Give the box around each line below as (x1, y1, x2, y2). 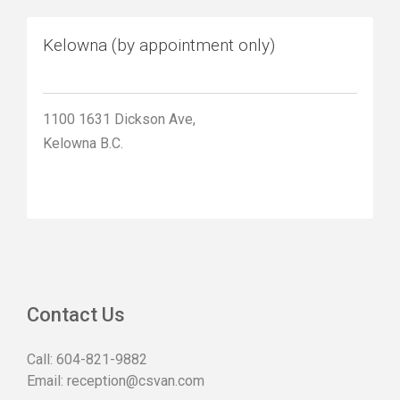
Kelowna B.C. (43, 135, 123, 153)
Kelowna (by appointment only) (43, 35, 275, 56)
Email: (27, 372, 67, 390)
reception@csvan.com (67, 372, 204, 390)
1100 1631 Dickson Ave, (43, 111, 196, 129)
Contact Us (27, 304, 125, 327)
